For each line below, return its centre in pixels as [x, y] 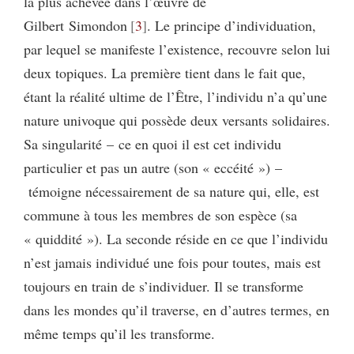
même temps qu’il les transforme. [119, 333]
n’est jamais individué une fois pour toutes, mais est [172, 262]
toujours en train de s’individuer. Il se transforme [164, 286]
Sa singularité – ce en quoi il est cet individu [153, 144]
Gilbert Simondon [75, 25]
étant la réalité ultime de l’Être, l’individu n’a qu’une [175, 96]
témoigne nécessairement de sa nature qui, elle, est [171, 191]
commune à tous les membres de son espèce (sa [160, 215]
